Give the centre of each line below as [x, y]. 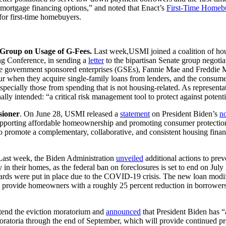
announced [123, 211]
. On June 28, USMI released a [70, 114]
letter [96, 60]
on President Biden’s [185, 114]
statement [135, 114]
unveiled [130, 158]
